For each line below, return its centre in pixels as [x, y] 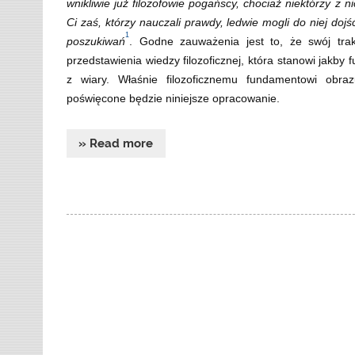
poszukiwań [96, 42]
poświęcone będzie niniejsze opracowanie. [174, 99]
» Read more [116, 143]
